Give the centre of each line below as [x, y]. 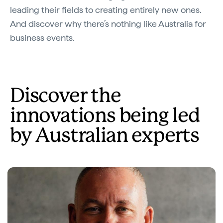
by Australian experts [105, 136]
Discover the [65, 97]
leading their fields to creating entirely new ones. [106, 10]
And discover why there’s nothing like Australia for [108, 24]
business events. [42, 38]
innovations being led [105, 116]
